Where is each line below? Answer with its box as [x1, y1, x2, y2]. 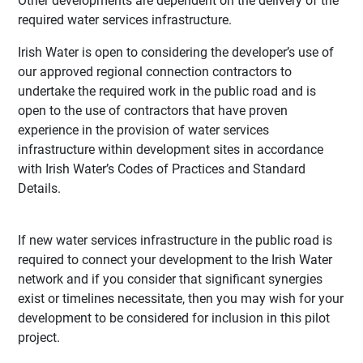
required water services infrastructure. [18, 12, 233, 28]
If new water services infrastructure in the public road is [18, 233, 333, 249]
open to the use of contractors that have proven [18, 103, 288, 119]
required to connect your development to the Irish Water [18, 252, 333, 268]
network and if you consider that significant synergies [18, 271, 323, 288]
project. [18, 330, 61, 346]
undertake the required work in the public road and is [18, 83, 317, 100]
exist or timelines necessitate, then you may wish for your [18, 291, 344, 307]
